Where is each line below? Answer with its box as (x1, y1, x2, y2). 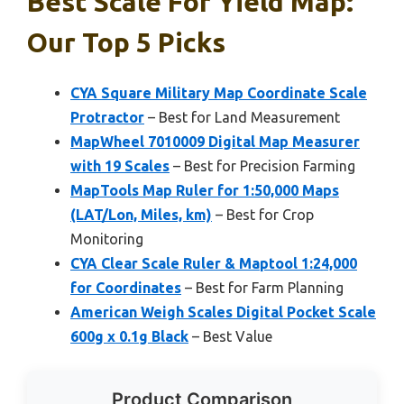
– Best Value (188, 327, 272, 344)
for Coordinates (70, 279, 181, 296)
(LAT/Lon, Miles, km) (70, 206, 212, 223)
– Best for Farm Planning (181, 279, 344, 296)
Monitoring (70, 230, 143, 247)
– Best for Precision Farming (170, 157, 355, 174)
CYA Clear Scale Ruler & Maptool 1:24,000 (70, 254, 357, 271)
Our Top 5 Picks (27, 26, 225, 58)
